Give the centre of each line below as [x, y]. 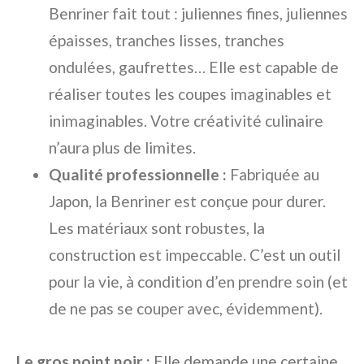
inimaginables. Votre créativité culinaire [186, 120]
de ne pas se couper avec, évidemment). [186, 308]
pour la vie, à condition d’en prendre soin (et [198, 281]
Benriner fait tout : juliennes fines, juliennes [198, 13]
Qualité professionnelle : [138, 174]
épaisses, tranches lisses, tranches [167, 40]
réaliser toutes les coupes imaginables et [190, 93]
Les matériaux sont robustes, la [157, 227]
